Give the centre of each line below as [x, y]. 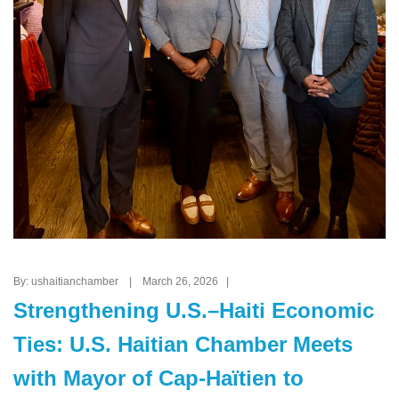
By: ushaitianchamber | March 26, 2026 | [125, 282]
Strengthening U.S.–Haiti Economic [194, 311]
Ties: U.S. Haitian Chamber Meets [183, 345]
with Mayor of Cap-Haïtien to [159, 379]
